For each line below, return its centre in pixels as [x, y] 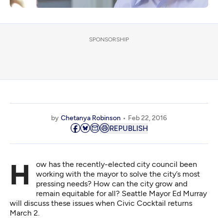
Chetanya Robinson [91, 118]
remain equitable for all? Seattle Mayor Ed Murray [121, 194]
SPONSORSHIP [109, 40]
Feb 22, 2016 [147, 118]
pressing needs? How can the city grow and [112, 184]
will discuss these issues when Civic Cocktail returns [101, 203]
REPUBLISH [128, 129]
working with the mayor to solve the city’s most [118, 174]
